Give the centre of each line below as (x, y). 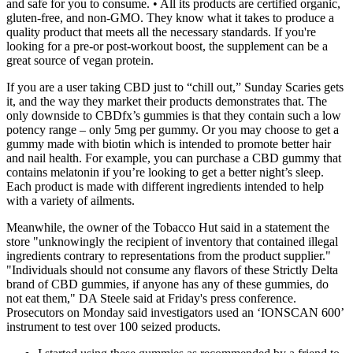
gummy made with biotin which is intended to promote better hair (169, 144)
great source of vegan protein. (80, 61)
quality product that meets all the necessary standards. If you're (161, 32)
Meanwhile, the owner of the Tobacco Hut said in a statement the (168, 228)
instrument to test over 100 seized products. (113, 327)
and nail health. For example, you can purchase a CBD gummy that (174, 158)
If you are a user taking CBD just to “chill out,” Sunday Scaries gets (175, 87)
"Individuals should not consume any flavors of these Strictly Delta (172, 270)
